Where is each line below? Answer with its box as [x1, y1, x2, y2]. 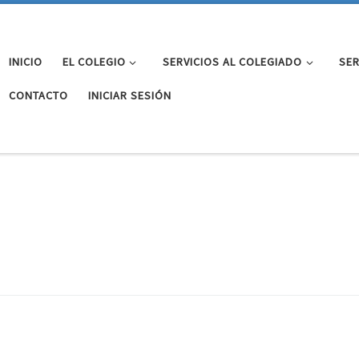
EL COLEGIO [62, 54, 126, 69]
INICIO [8, 54, 42, 69]
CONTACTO [8, 87, 68, 103]
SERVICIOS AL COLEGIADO [162, 54, 302, 69]
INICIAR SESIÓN [87, 87, 171, 103]
